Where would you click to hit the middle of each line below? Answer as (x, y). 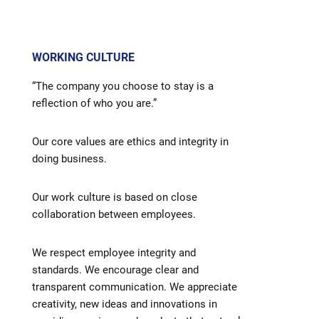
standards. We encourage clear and (115, 270)
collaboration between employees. (114, 214)
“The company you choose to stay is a (123, 86)
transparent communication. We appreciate (135, 287)
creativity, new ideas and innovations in (125, 304)
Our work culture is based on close (115, 197)
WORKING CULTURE (83, 57)
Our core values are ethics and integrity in (130, 141)
